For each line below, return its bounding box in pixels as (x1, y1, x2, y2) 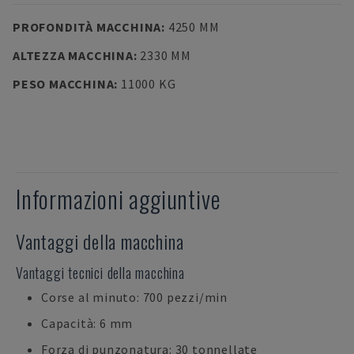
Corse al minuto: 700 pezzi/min (41, 289, 228, 305)
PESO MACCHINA (13, 76, 115, 92)
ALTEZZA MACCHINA (13, 47, 134, 63)
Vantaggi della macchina (16, 227, 184, 255)
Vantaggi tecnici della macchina (16, 262, 185, 283)
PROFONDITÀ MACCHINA (13, 19, 162, 35)
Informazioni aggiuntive (16, 181, 221, 217)
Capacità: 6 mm (41, 315, 134, 331)
